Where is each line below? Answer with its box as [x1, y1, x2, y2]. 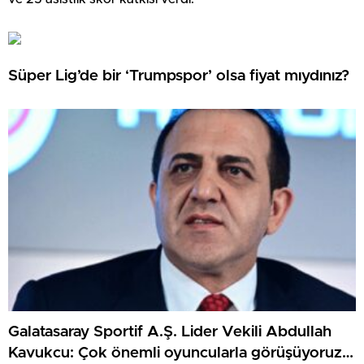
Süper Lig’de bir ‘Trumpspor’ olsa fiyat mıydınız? [8, 67, 349, 84]
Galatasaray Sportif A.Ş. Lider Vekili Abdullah [8, 323, 331, 340]
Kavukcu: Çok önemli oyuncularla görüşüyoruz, [8, 344, 346, 361]
